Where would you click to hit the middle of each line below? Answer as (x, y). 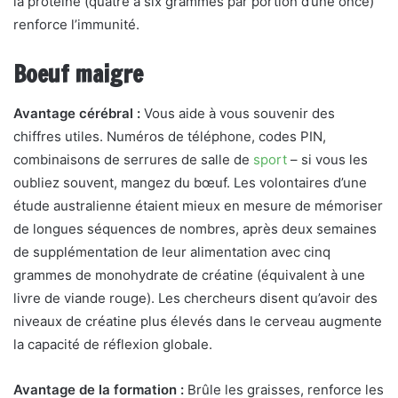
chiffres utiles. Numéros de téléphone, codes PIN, (170, 136)
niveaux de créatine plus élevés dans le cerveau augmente (198, 321)
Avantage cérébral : (77, 113)
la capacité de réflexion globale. (113, 344)
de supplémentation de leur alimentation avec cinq (172, 252)
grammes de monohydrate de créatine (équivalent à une (189, 275)
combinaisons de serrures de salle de (133, 159)
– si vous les (327, 159)
